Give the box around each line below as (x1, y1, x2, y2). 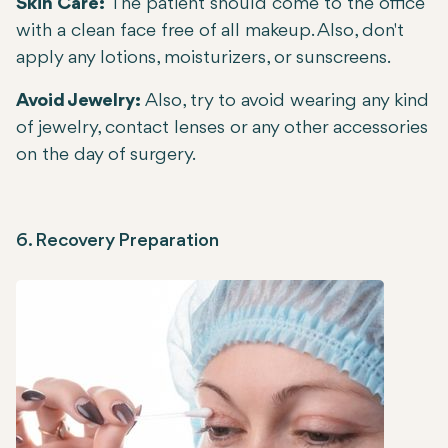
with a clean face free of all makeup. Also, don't (16, 21, 404, 42)
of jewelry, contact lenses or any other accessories (16, 118, 428, 139)
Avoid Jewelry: (16, 91, 141, 112)
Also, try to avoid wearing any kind (141, 91, 429, 112)
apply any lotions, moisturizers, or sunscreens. (16, 48, 391, 69)
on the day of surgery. (16, 145, 196, 166)
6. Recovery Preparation (16, 231, 219, 252)
